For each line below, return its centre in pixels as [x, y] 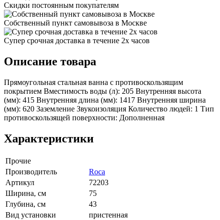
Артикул [20, 182]
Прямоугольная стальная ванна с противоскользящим [94, 82]
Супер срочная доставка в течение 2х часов [77, 40]
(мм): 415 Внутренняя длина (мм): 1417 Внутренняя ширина [105, 100]
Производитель [31, 171]
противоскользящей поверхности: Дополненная [84, 117]
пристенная [108, 215]
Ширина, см [26, 193]
